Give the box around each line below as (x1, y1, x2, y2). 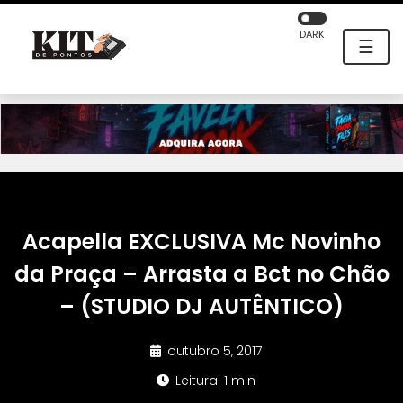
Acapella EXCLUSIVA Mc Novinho (22, 227, 381, 257)
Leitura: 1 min (172, 372, 255, 390)
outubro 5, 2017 (164, 342, 262, 361)
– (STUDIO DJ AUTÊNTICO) (59, 291, 344, 322)
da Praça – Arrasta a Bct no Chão (13, 259, 390, 290)
